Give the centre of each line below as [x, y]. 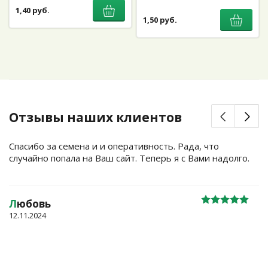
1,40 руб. [33, 10]
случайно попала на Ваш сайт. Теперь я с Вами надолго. [129, 158]
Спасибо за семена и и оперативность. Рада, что [114, 146]
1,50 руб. [160, 20]
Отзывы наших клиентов [95, 117]
